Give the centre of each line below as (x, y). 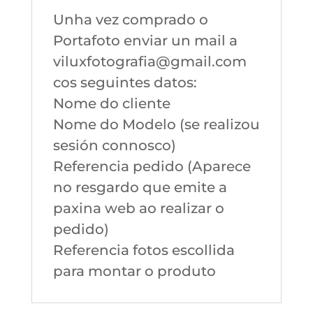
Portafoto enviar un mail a (145, 41)
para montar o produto (134, 271)
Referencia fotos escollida (144, 250)
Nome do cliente (111, 104)
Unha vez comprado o (130, 20)
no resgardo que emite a (140, 188)
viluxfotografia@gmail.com (150, 62)
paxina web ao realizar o (138, 209)
